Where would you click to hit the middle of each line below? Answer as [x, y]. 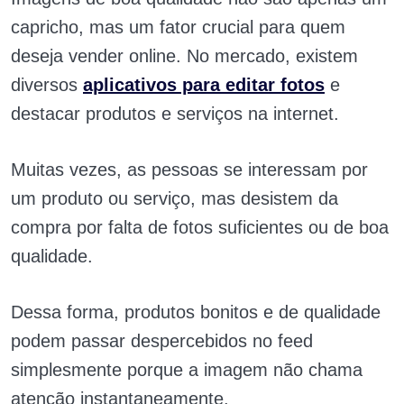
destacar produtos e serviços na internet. [175, 113]
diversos [47, 84]
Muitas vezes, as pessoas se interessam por [189, 169]
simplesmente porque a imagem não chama [187, 369]
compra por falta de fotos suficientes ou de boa [200, 227]
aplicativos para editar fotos [204, 84]
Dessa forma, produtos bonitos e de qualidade [196, 312]
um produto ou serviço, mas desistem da [174, 198]
